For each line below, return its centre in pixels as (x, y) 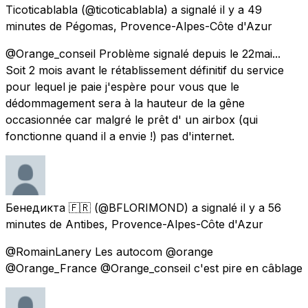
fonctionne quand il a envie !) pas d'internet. (120, 136)
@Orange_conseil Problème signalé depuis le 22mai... (143, 53)
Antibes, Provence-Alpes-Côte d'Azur (164, 224)
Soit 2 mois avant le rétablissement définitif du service (145, 70)
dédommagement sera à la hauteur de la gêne (125, 103)
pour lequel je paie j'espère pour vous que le (122, 86)
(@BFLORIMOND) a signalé (166, 207)
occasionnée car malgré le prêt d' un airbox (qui (132, 119)
